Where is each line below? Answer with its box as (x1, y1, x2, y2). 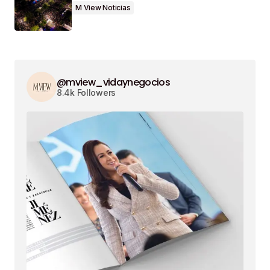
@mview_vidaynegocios (57, 75, 171, 89)
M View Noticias (75, 3, 131, 13)
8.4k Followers (57, 87, 116, 98)
